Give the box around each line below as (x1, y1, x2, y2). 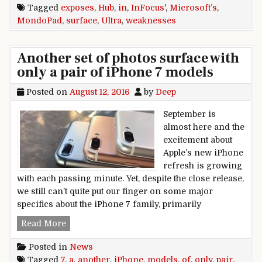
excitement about (163, 135, 232, 144)
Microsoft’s (170, 2, 217, 12)
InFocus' (131, 2, 166, 12)
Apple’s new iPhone (163, 147, 243, 157)
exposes (61, 2, 94, 12)
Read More (21, 219, 66, 229)
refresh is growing (163, 160, 242, 170)
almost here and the (163, 122, 244, 132)
